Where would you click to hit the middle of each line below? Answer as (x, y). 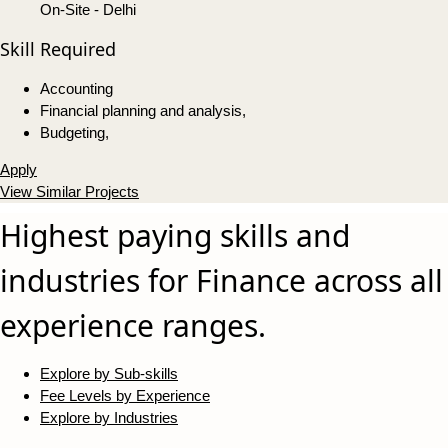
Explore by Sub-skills (109, 374)
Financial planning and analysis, (143, 111)
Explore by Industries (109, 418)
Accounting (76, 89)
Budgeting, (74, 133)
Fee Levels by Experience (125, 396)
